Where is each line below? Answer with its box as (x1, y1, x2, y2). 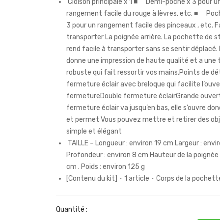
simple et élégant (66, 127, 122, 136)
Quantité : (56, 205, 87, 214)
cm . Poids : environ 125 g (66, 163, 145, 171)
